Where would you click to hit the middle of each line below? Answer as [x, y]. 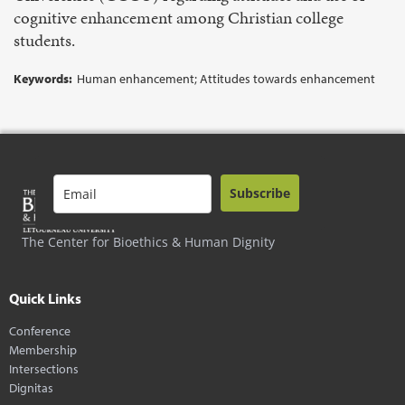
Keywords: [43, 79]
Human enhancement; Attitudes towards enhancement [226, 79]
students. [44, 40]
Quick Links [45, 298]
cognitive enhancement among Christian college [179, 18]
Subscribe [260, 193]
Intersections [44, 368]
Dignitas [31, 387]
